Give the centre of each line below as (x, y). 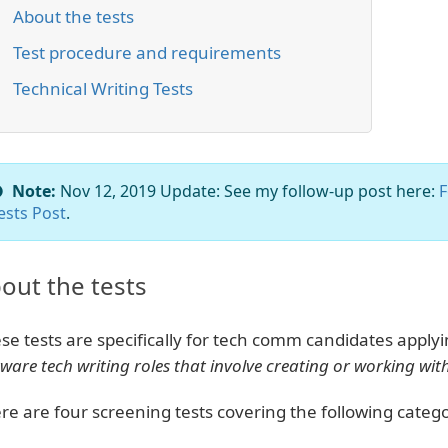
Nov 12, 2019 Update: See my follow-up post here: (249, 191)
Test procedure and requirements (146, 52)
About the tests (73, 16)
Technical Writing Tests (102, 88)
